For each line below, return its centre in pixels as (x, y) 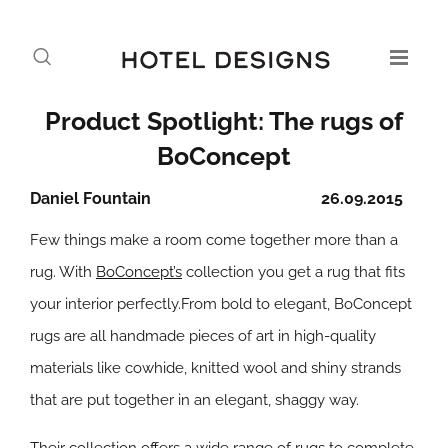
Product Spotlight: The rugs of (224, 121)
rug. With (63, 272)
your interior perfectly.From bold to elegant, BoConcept (221, 304)
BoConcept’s (139, 272)
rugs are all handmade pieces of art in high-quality (203, 336)
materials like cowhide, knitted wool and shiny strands (215, 368)
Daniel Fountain (90, 198)
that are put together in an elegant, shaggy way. (194, 400)
